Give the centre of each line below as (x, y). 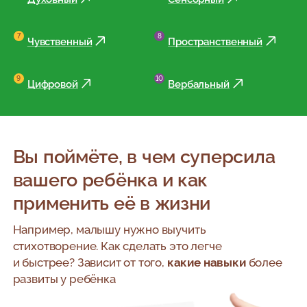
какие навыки (206, 263)
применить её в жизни (112, 203)
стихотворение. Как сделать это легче (117, 246)
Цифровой (52, 84)
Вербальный (199, 84)
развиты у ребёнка (64, 279)
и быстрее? (44, 263)
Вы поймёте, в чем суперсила (144, 157)
